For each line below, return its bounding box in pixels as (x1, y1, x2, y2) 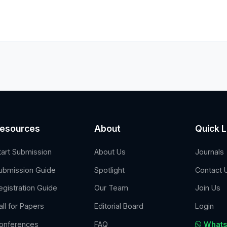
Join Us (195, 183, 220, 193)
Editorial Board (94, 202, 144, 211)
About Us (94, 147, 126, 156)
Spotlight (94, 165, 125, 174)
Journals (195, 147, 224, 156)
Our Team (94, 183, 129, 193)
